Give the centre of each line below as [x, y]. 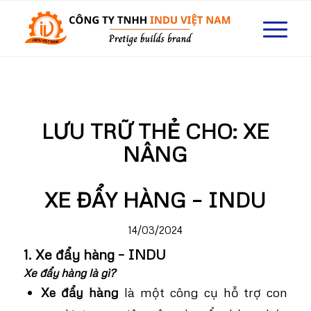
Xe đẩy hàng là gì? [69, 273]
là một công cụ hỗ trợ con [203, 292]
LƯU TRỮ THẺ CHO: [142, 131]
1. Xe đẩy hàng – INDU [94, 254]
